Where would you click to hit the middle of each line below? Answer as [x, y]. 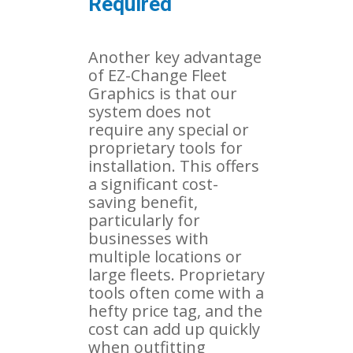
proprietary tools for [165, 147]
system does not [150, 111]
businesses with [149, 238]
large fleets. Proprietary [176, 274]
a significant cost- [153, 184]
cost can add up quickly [174, 329]
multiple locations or [165, 256]
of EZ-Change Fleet [158, 75]
